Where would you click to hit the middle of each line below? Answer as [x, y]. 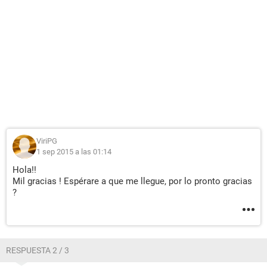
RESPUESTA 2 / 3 [38, 250]
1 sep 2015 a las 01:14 [74, 152]
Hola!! [24, 170]
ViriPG [47, 141]
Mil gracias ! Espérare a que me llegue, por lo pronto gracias [132, 181]
